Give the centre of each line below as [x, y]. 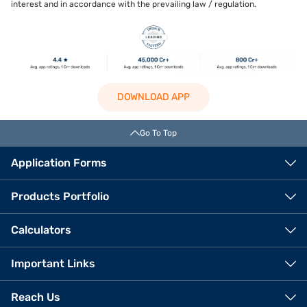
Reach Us [36, 297]
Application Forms [59, 163]
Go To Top [158, 133]
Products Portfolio [60, 197]
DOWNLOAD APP [153, 97]
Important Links [53, 264]
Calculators [41, 230]
